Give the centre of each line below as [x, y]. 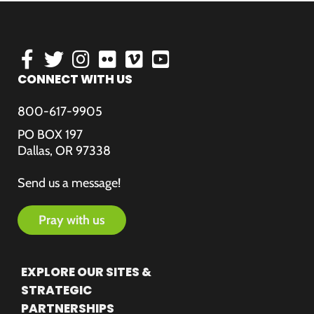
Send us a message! [70, 183]
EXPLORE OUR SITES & [86, 272]
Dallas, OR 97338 [64, 151]
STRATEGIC [56, 290]
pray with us [76, 220]
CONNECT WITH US [75, 79]
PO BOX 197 [50, 135]
